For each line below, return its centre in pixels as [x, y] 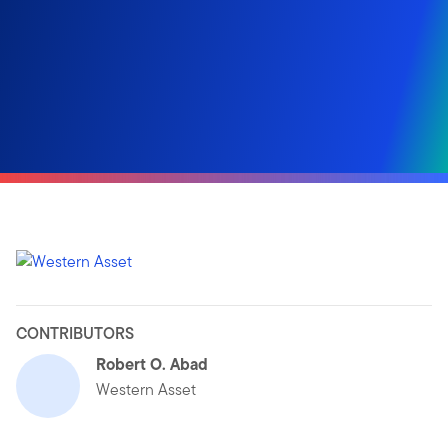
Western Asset [146, 389]
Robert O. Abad [152, 363]
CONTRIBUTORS [75, 333]
